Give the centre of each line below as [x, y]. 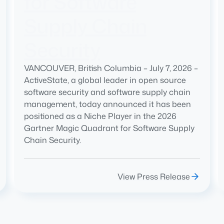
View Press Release [154, 177]
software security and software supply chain [107, 92]
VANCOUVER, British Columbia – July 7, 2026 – [111, 68]
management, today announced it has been [107, 104]
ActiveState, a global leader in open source [105, 80]
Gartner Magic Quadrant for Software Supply [109, 128]
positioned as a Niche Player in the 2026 [100, 116]
